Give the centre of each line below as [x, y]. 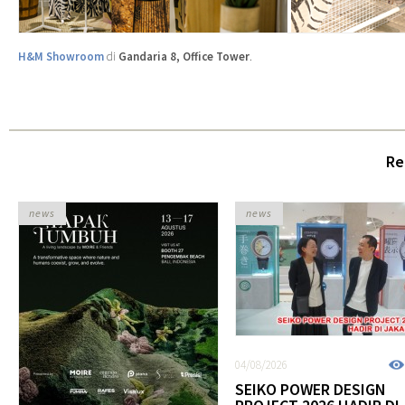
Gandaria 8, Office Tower [184, 56]
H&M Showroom [61, 56]
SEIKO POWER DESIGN [311, 389]
